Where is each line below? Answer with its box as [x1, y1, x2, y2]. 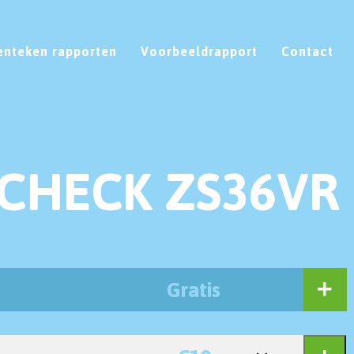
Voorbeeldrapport [141, 43, 258, 59]
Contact [281, 43, 333, 59]
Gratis [167, 276, 220, 302]
